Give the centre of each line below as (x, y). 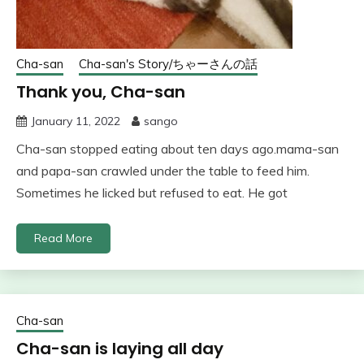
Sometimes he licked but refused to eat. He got (152, 192)
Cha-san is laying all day (120, 348)
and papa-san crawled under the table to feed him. (163, 170)
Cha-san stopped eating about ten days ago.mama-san (178, 148)
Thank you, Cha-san (101, 91)
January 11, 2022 (76, 121)
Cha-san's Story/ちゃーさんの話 (168, 63)
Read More (63, 238)
